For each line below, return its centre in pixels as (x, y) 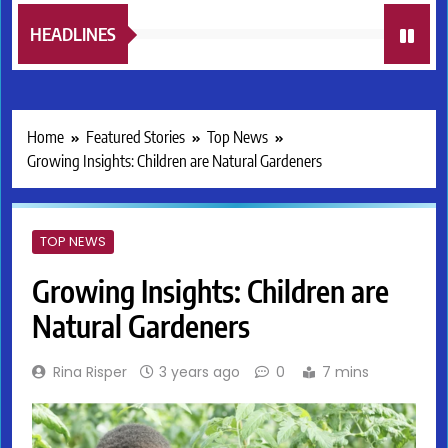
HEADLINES (73, 34)
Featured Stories (135, 137)
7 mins (345, 372)
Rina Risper (90, 372)
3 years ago (199, 372)
